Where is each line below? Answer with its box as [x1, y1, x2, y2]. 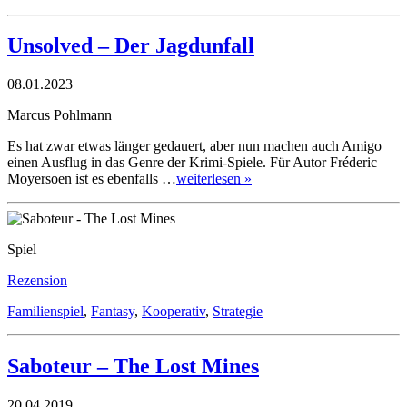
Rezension [7, 273, 67, 289]
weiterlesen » [176, 171, 252, 187]
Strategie [213, 303, 263, 320]
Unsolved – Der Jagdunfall [7, 34, 254, 58]
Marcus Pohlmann [7, 107, 112, 124]
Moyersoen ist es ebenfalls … [7, 171, 176, 187]
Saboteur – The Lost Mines [7, 354, 259, 379]
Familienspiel [7, 303, 84, 320]
